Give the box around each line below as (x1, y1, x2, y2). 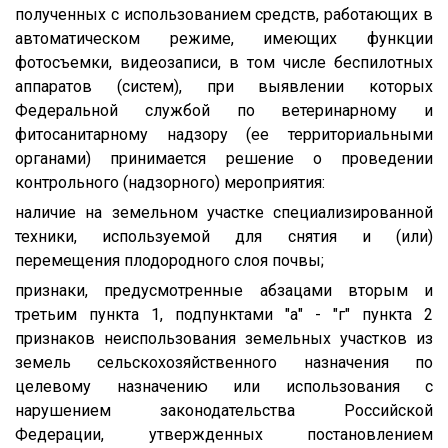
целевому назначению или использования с (15, 376, 433, 396)
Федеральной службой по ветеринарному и (15, 100, 433, 120)
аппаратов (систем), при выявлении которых (15, 76, 433, 96)
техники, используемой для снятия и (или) (15, 226, 433, 246)
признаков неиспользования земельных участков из (15, 328, 433, 348)
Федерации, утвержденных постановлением (15, 424, 433, 444)
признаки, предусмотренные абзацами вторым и (15, 280, 433, 300)
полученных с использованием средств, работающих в (15, 4, 433, 24)
